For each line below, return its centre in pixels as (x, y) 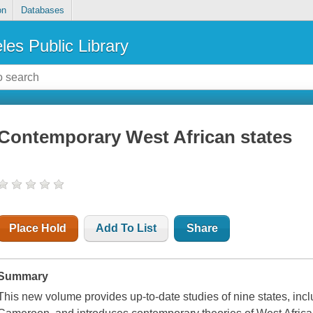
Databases (42, 10)
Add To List (126, 228)
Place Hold (38, 228)
